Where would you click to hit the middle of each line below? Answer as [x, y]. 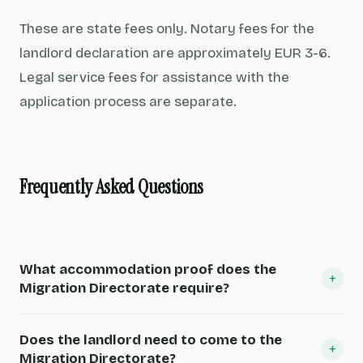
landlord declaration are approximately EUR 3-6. [175, 53]
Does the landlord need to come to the [151, 340]
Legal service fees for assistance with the [154, 77]
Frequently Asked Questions [112, 187]
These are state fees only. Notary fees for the [167, 29]
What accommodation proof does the [148, 269]
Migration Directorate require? [124, 288]
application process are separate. [128, 102]
